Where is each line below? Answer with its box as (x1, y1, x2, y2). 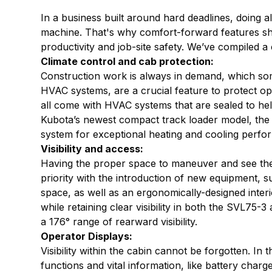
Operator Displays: (41, 230, 133, 243)
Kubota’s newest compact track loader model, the (41, 114, 270, 126)
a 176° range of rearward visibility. (41, 216, 198, 228)
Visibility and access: (41, 143, 144, 155)
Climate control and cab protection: (41, 55, 214, 68)
